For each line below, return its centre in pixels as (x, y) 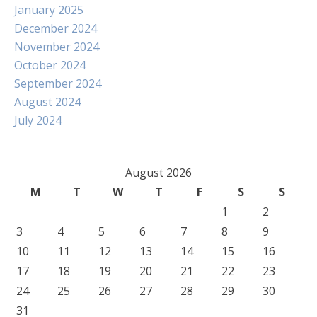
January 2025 (49, 10)
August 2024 (47, 102)
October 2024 (50, 65)
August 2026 (158, 173)
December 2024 (56, 28)
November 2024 (57, 47)
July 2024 (38, 120)
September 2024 (58, 83)
